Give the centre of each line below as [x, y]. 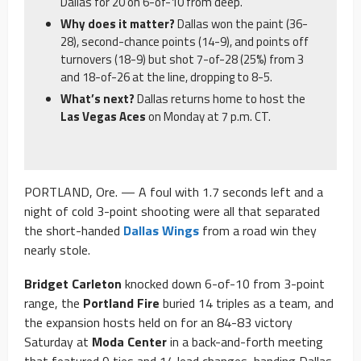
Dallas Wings [161, 230]
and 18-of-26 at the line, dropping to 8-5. [166, 77]
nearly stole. [57, 249]
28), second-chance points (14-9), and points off [185, 41]
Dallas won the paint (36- [243, 23]
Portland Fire [121, 303]
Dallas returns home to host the [221, 98]
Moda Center [129, 341]
